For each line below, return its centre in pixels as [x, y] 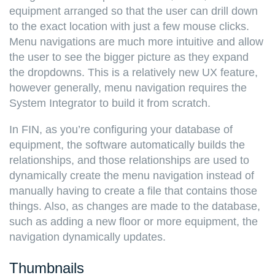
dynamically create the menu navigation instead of [132, 175]
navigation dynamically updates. [87, 237]
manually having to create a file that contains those [133, 191]
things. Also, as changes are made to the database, [135, 206]
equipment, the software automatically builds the [127, 145]
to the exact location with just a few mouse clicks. [129, 26]
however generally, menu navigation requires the [128, 87]
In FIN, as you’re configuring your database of [121, 129]
